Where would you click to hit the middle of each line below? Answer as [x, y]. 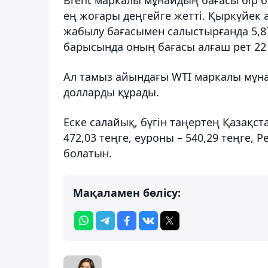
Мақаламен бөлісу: [127, 192]
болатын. [88, 153]
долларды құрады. [111, 92]
